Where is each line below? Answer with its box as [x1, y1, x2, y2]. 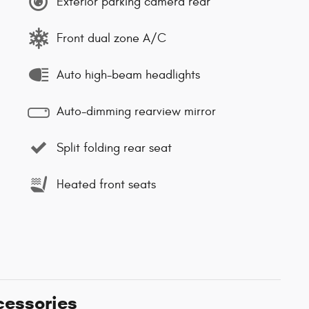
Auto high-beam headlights [57, 67, 200, 82]
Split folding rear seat [57, 140, 172, 155]
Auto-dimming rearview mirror [57, 103, 216, 119]
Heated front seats [57, 177, 156, 192]
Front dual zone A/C [57, 30, 166, 46]
